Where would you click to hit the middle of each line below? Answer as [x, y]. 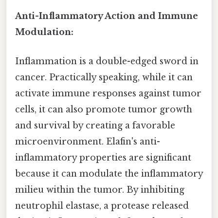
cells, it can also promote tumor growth [104, 109]
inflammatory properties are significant [103, 157]
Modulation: [44, 32]
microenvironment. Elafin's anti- [88, 141]
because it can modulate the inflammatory [109, 173]
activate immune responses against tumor [108, 93]
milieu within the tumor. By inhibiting [100, 190]
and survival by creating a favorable [95, 125]
